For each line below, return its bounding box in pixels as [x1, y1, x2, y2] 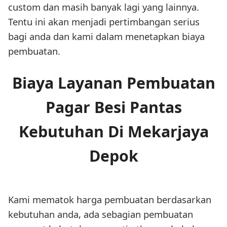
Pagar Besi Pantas [45, 97, 182, 118]
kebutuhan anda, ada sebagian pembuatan [8, 208, 193, 221]
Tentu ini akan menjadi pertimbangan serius [8, 15, 200, 28]
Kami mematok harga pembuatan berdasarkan [8, 193, 211, 206]
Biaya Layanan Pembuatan [12, 72, 215, 94]
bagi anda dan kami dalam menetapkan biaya [8, 30, 205, 43]
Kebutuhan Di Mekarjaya [18, 121, 209, 142]
